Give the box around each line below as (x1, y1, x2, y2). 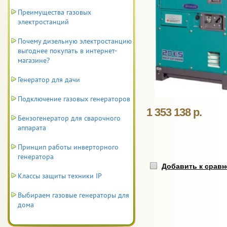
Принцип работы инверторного (18, 142, 119, 152)
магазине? (18, 56, 50, 65)
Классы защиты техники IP (18, 171, 102, 180)
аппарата (18, 123, 46, 132)
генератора (18, 152, 54, 161)
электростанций (18, 17, 69, 26)
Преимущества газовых (18, 8, 91, 17)
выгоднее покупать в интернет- (18, 46, 117, 55)
